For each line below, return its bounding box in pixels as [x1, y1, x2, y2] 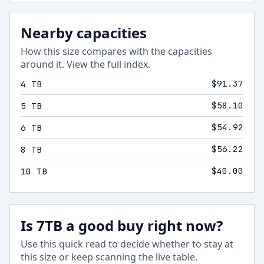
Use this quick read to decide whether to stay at [21, 237, 233, 250]
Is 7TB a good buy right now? [21, 216, 223, 235]
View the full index [67, 58, 148, 71]
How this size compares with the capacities [21, 45, 212, 58]
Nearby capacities [21, 23, 147, 42]
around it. [21, 58, 64, 71]
